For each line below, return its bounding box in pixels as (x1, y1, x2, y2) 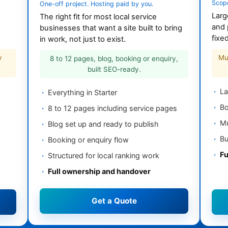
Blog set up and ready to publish (48, 120, 159, 129)
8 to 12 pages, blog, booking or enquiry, (50, 54, 178, 63)
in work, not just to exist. (40, 35, 126, 44)
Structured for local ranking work (48, 151, 159, 160)
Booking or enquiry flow (48, 135, 129, 145)
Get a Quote (91, 196, 137, 206)
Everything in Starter (48, 88, 117, 97)
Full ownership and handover (48, 167, 151, 176)
